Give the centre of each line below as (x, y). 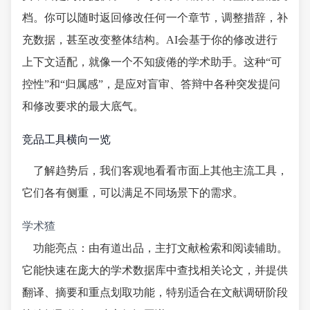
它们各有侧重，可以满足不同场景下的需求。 (133, 192)
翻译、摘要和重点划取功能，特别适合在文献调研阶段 (155, 292)
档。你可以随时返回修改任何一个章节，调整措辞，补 (155, 17)
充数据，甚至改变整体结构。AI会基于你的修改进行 (150, 39)
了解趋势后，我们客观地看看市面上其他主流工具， (161, 170)
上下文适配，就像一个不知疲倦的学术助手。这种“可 (152, 62)
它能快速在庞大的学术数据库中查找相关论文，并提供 (155, 270)
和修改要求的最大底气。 (83, 106)
